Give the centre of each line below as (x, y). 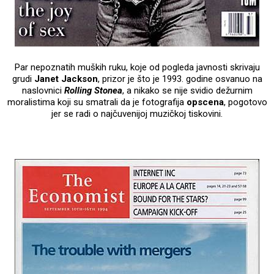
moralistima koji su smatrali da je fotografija (97, 102)
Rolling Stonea (93, 90)
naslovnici (43, 90)
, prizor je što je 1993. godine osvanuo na (180, 79)
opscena (205, 102)
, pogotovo (245, 102)
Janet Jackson (66, 79)
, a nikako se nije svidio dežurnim (187, 90)
